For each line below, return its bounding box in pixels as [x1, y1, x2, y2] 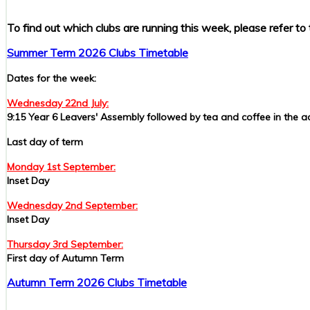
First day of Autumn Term [7, 252, 124, 264]
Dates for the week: [7, 72, 96, 84]
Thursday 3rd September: [7, 238, 123, 250]
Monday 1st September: [7, 161, 116, 173]
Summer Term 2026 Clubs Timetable [7, 46, 188, 60]
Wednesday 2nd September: [7, 199, 138, 212]
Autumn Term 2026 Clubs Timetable [7, 275, 187, 289]
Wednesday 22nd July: [7, 97, 109, 109]
